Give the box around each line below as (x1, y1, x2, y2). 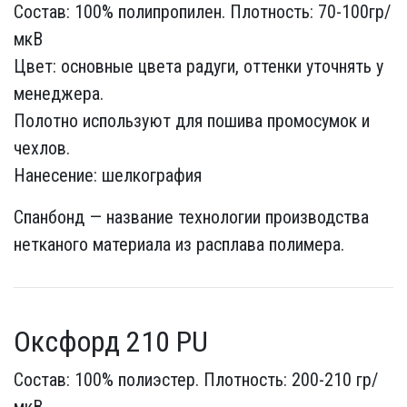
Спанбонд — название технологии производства (14, 206, 369, 228)
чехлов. (14, 137, 70, 159)
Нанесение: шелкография (14, 164, 202, 186)
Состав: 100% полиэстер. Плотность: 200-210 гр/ (14, 369, 378, 391)
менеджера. (14, 83, 104, 104)
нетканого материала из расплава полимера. (14, 233, 344, 255)
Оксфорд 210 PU (14, 324, 208, 359)
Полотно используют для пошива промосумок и (14, 110, 370, 132)
